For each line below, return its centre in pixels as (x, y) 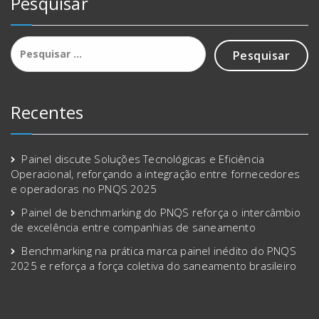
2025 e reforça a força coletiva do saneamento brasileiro (154, 265)
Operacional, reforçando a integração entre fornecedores (156, 173)
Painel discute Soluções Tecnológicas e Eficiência (143, 158)
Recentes (47, 112)
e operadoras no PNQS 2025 (84, 188)
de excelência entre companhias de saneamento (133, 227)
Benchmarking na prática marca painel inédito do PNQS (159, 250)
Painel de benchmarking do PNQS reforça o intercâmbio (161, 212)
